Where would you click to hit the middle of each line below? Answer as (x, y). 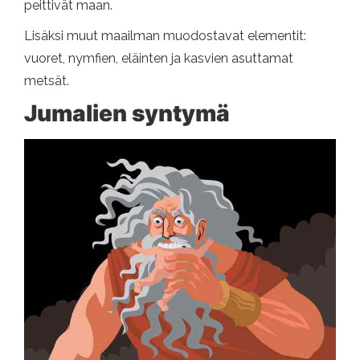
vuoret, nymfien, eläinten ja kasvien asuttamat (159, 58)
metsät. (47, 80)
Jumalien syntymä (127, 113)
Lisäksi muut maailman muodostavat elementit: (165, 35)
